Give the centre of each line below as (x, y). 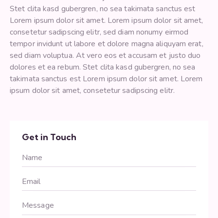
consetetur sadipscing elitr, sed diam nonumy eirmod (99, 32)
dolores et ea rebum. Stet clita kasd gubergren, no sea (103, 67)
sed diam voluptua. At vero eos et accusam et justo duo (105, 56)
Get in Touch (49, 137)
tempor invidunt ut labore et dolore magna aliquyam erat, (107, 44)
